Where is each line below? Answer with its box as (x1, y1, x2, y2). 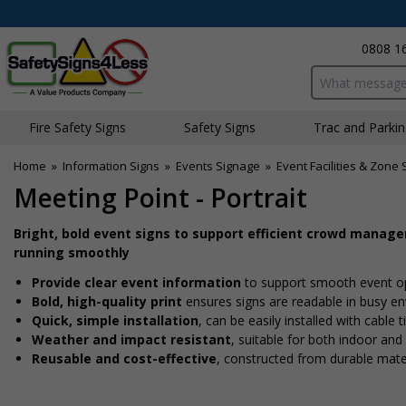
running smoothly (14, 244, 130, 261)
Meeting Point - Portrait (14, 180, 307, 215)
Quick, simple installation (32, 312, 198, 329)
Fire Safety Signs (29, 119, 126, 136)
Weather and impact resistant (32, 331, 231, 348)
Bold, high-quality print (32, 293, 182, 310)
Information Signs (63, 158, 159, 174)
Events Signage (176, 158, 260, 174)
